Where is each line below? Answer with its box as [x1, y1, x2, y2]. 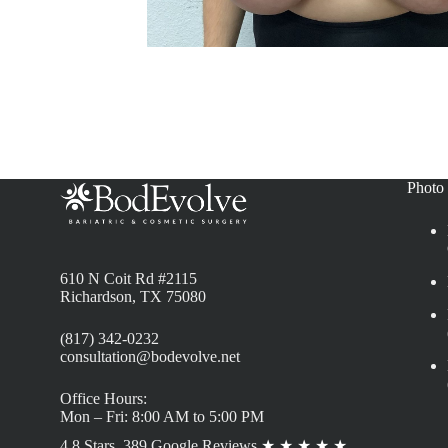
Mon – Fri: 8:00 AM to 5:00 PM [60, 408, 264, 426]
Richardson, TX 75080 [60, 288, 206, 306]
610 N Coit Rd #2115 [60, 270, 197, 288]
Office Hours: [60, 390, 147, 408]
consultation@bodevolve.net [60, 348, 240, 366]
